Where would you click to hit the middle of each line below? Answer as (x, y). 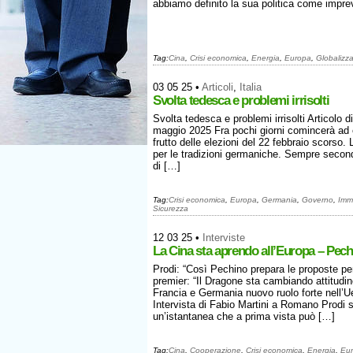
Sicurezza (171, 208)
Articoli (217, 87)
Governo (318, 200)
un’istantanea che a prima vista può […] (244, 316)
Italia (251, 87)
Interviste (224, 238)
